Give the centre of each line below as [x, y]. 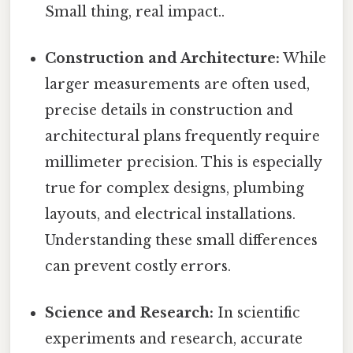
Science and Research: [130, 313]
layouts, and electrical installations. [171, 215]
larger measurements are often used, [178, 85]
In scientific [257, 313]
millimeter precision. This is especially [184, 163]
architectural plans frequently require [183, 137]
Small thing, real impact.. [135, 11]
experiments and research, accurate [174, 339]
